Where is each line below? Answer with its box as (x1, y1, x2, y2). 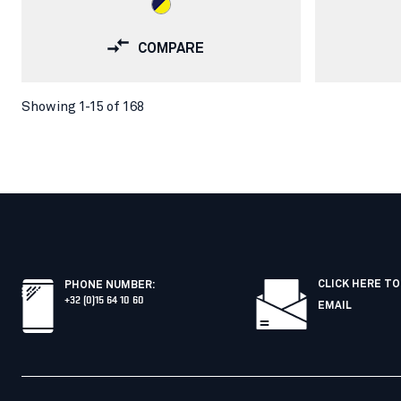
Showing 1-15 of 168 (21, 99, 144, 114)
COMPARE (138, 40, 204, 55)
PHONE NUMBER (64, 280, 152, 291)
